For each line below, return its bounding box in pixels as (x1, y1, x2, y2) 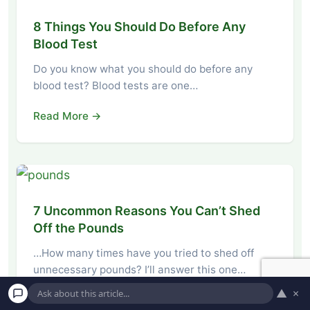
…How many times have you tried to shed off (33, 246, 254, 259)
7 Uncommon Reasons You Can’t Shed (33, 203, 260, 218)
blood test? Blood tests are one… (33, 78, 198, 92)
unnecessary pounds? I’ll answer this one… (33, 262, 246, 276)
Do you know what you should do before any (33, 62, 253, 75)
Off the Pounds (33, 220, 124, 235)
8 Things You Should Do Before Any (33, 19, 246, 34)
